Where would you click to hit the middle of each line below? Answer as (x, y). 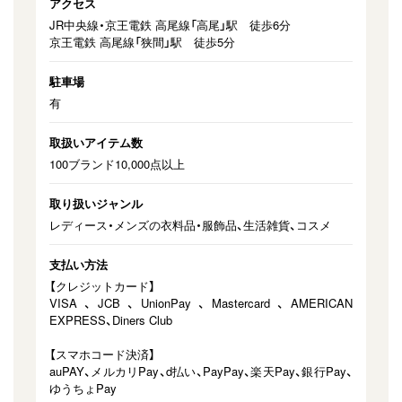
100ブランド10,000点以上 (117, 164)
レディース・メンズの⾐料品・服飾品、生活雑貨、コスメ (190, 225)
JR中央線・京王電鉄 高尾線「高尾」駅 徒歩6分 (170, 25)
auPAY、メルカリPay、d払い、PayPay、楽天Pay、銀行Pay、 (201, 371)
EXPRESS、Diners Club (111, 320)
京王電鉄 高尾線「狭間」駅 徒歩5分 (142, 42)
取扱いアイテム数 (96, 142)
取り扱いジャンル (96, 203)
